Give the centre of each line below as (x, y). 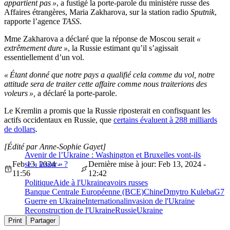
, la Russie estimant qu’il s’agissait (123, 48)
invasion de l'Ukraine (160, 201)
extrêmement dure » (36, 48)
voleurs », (20, 93)
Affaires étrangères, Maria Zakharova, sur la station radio (97, 12)
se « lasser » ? (46, 164)
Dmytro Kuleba (189, 191)
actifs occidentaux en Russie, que (59, 120)
